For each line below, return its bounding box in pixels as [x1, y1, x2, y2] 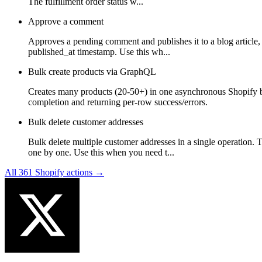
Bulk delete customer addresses [28, 116, 143, 127]
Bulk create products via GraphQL [28, 66, 156, 77]
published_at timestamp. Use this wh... [28, 46, 170, 57]
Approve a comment [28, 16, 104, 26]
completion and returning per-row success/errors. [28, 96, 208, 107]
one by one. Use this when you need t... [28, 147, 174, 157]
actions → [64, 167, 104, 177]
